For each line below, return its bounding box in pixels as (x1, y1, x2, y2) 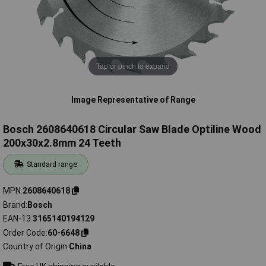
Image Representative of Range (71, 94, 195, 104)
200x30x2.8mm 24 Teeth (3, 137, 121, 150)
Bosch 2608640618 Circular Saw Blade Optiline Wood (3, 123, 261, 136)
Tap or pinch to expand (96, 61, 170, 71)
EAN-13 (3, 214, 31, 224)
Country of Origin (3, 242, 67, 252)
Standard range (27, 160, 78, 169)
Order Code (3, 227, 46, 237)
